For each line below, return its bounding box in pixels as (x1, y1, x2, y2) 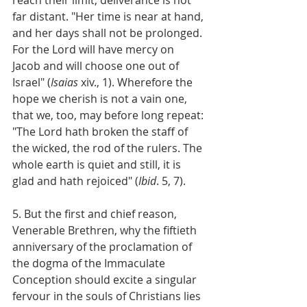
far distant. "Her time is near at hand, (12, 8, 206, 24)
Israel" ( (12, 74, 51, 90)
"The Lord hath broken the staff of (12, 123, 191, 139)
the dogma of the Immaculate (12, 255, 168, 271)
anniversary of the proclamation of (12, 238, 195, 254)
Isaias (51, 74, 78, 90)
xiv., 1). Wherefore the (78, 74, 195, 90)
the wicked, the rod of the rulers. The (12, 140, 205, 156)
